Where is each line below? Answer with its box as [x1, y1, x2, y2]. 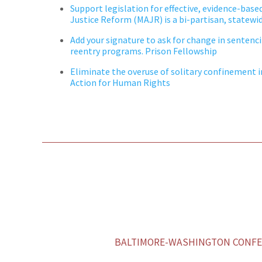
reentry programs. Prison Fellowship [70, 44, 217, 57]
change [187, 33, 216, 46]
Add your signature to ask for [70, 33, 187, 46]
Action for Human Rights [70, 76, 170, 88]
